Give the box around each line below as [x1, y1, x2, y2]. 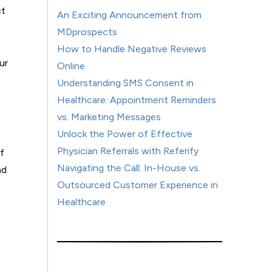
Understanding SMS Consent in [57, 77, 194, 89]
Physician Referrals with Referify [57, 145, 199, 157]
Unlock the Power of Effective [57, 128, 193, 140]
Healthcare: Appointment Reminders [57, 94, 217, 106]
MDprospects [57, 26, 118, 38]
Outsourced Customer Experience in [57, 179, 219, 191]
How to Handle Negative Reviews [57, 43, 207, 55]
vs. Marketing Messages [57, 111, 161, 123]
